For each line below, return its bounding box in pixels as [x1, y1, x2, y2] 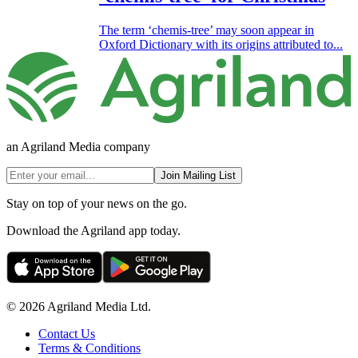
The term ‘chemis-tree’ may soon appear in [99, 22, 314, 37]
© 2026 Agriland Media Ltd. [6, 300, 151, 314]
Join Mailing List [161, 169, 236, 182]
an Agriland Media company [6, 140, 150, 154]
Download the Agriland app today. [6, 224, 181, 238]
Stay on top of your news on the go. [6, 197, 187, 211]
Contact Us [38, 327, 95, 341]
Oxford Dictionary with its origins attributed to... [99, 37, 343, 51]
